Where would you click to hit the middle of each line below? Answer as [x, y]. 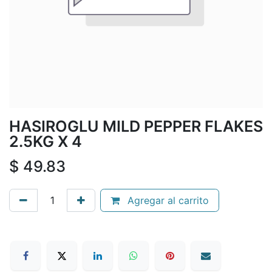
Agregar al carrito [167, 201]
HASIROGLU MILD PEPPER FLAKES [136, 127]
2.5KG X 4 [46, 142]
